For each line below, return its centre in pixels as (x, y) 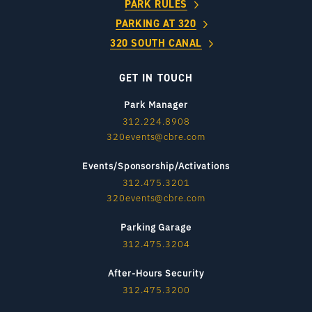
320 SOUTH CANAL (156, 44)
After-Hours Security (156, 273)
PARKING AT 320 (156, 24)
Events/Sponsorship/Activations (156, 166)
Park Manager (156, 104)
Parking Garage (156, 227)
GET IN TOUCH (156, 78)
